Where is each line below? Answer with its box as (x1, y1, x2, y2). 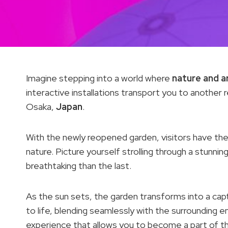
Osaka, (26, 101, 56, 112)
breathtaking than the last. (26, 160, 131, 172)
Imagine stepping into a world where (26, 72, 172, 84)
